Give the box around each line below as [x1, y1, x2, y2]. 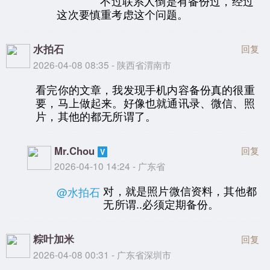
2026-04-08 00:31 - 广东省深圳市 [33, 248, 171, 262]
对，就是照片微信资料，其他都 [103, 183, 257, 198]
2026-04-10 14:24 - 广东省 [54, 159, 166, 173]
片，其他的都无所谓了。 [36, 108, 157, 124]
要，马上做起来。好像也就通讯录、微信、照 [36, 95, 255, 110]
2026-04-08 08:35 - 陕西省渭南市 [33, 58, 171, 72]
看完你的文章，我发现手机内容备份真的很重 [36, 81, 255, 97]
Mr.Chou [54, 143, 95, 159]
